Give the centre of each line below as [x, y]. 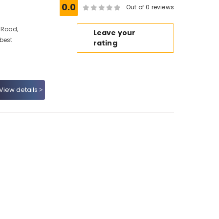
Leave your [114, 33]
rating [105, 43]
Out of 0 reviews [150, 7]
